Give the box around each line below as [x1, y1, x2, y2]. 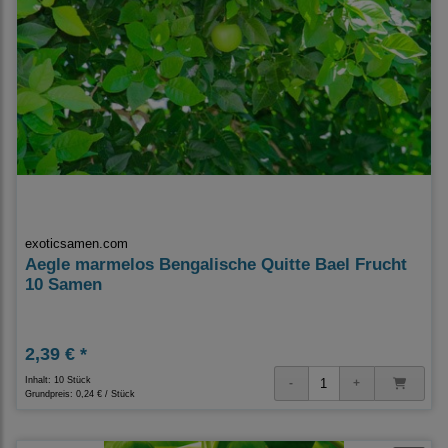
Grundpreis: [25, 388, 76, 399]
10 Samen [25, 274, 102, 294]
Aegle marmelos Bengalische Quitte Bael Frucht [25, 254, 407, 274]
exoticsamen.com [25, 235, 128, 251]
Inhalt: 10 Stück [25, 374, 91, 385]
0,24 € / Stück [76, 388, 135, 399]
